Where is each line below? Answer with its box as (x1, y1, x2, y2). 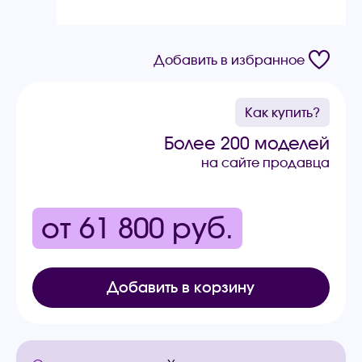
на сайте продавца (200, 154, 330, 170)
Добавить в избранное (153, 52, 305, 68)
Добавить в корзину (107, 278, 255, 297)
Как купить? (244, 104, 320, 120)
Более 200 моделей (163, 133, 330, 154)
